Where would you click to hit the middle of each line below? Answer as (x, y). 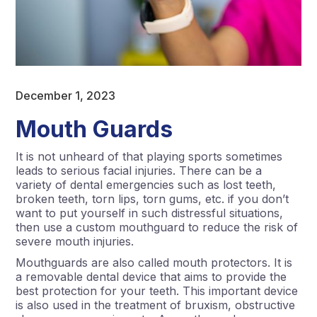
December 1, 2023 (66, 95)
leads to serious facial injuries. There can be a (139, 170)
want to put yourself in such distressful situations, (150, 213)
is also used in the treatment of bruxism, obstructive (156, 305)
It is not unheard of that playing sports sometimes (149, 156)
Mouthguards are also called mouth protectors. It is (154, 262)
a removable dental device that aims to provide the (151, 276)
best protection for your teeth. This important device (157, 290)
